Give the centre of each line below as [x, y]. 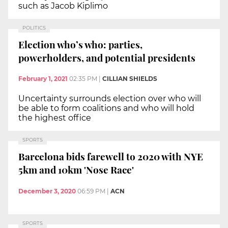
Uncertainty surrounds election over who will [110, 99]
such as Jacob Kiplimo [63, 6]
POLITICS [34, 28]
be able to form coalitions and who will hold [106, 108]
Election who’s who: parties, [80, 44]
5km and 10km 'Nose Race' [76, 169]
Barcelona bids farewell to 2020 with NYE [111, 156]
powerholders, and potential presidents [107, 57]
